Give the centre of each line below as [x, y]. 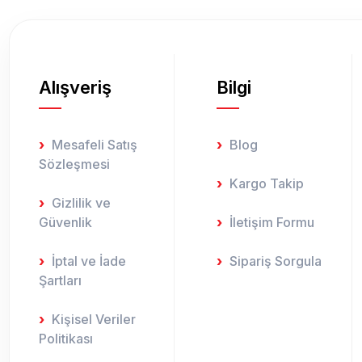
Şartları [60, 280]
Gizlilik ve [81, 202]
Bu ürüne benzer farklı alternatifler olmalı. [164, 11]
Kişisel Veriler [94, 319]
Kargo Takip [267, 183]
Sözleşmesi [74, 164]
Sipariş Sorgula [276, 261]
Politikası [66, 338]
